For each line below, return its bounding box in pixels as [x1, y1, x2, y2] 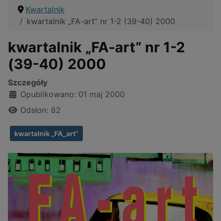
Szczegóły [8, 77, 47, 88]
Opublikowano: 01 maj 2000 [20, 89, 125, 100]
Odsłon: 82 [20, 105, 61, 115]
